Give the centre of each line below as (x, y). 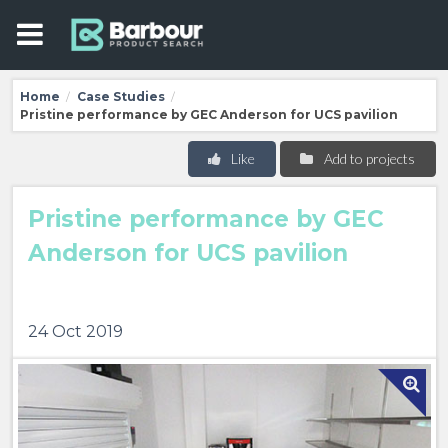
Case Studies (120, 96)
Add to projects (369, 158)
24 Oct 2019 (75, 331)
